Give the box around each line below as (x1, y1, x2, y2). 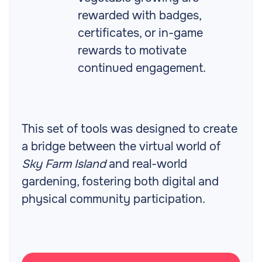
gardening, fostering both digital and (22, 174, 219, 189)
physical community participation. (22, 192, 205, 207)
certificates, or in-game (78, 26, 203, 41)
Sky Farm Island (22, 157, 106, 172)
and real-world (106, 157, 187, 172)
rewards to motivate (78, 43, 187, 58)
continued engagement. (78, 61, 206, 76)
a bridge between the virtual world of (22, 139, 220, 154)
